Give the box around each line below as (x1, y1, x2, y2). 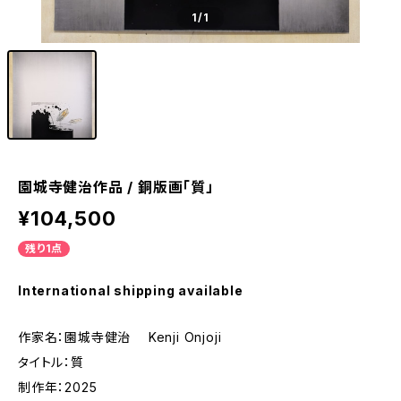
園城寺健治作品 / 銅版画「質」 (18, 178, 214, 196)
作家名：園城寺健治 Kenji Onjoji (18, 329, 222, 345)
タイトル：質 (18, 354, 84, 370)
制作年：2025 (18, 380, 98, 395)
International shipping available (18, 283, 243, 298)
